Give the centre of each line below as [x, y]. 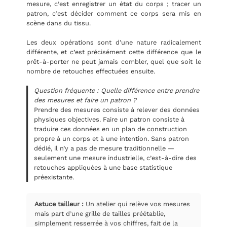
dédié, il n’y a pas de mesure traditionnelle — [104, 148]
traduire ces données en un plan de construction [111, 129]
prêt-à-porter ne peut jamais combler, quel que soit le [113, 61]
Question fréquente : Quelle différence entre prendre [117, 90]
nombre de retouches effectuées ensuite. [90, 71]
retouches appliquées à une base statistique [103, 167]
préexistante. [54, 177]
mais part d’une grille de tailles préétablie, [100, 214]
